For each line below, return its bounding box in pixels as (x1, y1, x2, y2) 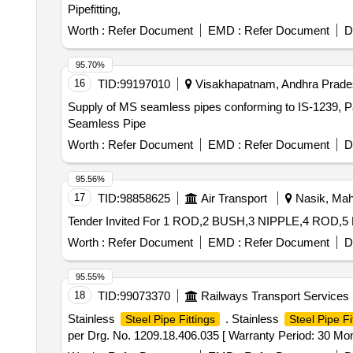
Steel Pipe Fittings (124, 313, 215, 325)
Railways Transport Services (200, 289, 349, 303)
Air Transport (200, 191, 267, 205)
